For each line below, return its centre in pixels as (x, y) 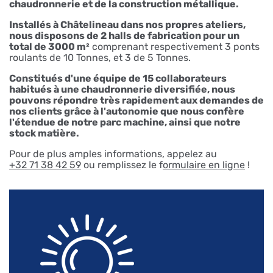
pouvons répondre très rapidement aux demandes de (136, 101)
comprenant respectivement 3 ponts (175, 47)
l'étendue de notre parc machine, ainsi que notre (125, 122)
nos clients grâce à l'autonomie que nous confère (127, 112)
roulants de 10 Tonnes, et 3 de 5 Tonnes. (100, 58)
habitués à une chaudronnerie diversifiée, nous (122, 90)
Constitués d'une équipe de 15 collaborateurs (118, 79)
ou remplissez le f (122, 165)
